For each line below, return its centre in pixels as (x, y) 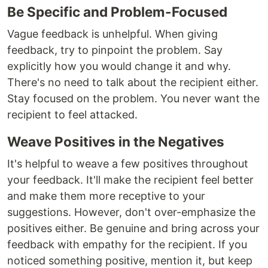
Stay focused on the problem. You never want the (133, 98)
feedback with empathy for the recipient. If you (127, 244)
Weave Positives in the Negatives (116, 141)
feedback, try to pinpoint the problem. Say (115, 50)
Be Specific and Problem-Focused (117, 12)
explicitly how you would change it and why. (119, 66)
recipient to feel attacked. (72, 115)
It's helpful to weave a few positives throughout (128, 164)
